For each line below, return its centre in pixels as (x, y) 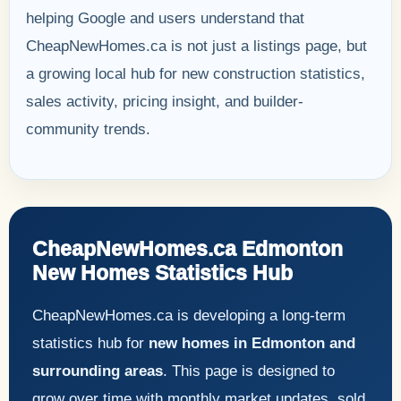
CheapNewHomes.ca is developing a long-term (189, 315)
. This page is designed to (249, 371)
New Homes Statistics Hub (162, 273)
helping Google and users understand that (165, 18)
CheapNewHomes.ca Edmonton (188, 248)
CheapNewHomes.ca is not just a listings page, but (196, 46)
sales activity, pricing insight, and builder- (165, 101)
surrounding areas (98, 371)
